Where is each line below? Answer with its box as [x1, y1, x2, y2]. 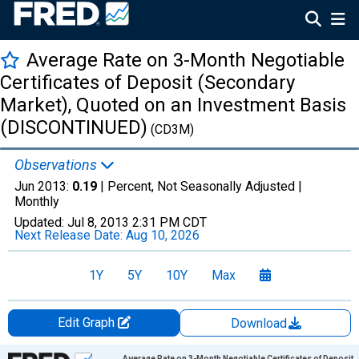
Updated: [14, 215, 67, 230]
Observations [14, 156, 100, 173]
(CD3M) [147, 122, 194, 137]
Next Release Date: [14, 228, 126, 243]
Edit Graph [57, 315, 118, 330]
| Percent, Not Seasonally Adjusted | [97, 179, 302, 194]
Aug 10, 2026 [126, 228, 200, 243]
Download [231, 316, 290, 331]
